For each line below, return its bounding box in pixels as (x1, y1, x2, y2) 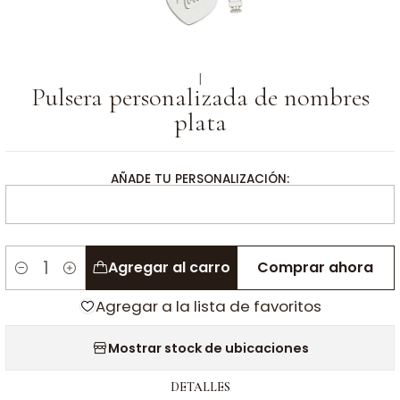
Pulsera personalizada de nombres (30, 81, 370, 112)
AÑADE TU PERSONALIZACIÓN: (111, 171, 289, 187)
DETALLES (170, 379, 230, 395)
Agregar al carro (107, 257, 230, 278)
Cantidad (5, 269, 67, 287)
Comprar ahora (257, 257, 374, 278)
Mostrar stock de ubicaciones (107, 338, 309, 357)
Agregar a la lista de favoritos (95, 296, 321, 317)
